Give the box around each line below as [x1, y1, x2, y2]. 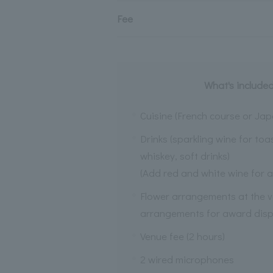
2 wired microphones [140, 252, 234, 266]
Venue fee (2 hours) [140, 229, 225, 243]
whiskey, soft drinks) [140, 149, 230, 163]
